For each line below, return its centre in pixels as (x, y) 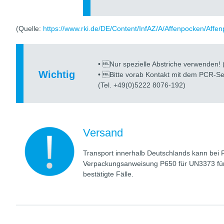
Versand (103, 133)
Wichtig (57, 75)
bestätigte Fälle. (108, 174)
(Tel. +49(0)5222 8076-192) (142, 85)
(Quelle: (29, 29)
